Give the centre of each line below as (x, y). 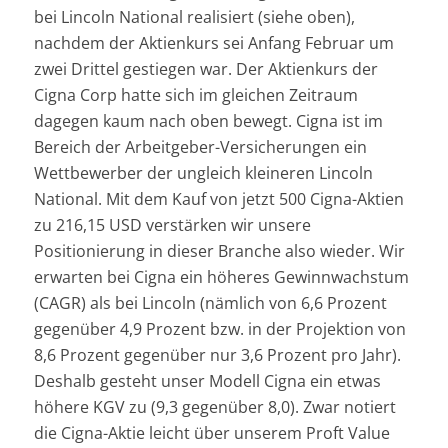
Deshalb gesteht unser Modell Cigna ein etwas (207, 381)
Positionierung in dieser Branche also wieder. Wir (219, 251)
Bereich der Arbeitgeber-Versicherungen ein (200, 147)
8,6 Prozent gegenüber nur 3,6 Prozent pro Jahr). (217, 355)
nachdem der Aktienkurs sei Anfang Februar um (213, 43)
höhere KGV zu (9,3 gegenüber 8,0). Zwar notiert (214, 407)
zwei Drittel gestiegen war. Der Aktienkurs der (205, 69)
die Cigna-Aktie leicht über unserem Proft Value (211, 433)
